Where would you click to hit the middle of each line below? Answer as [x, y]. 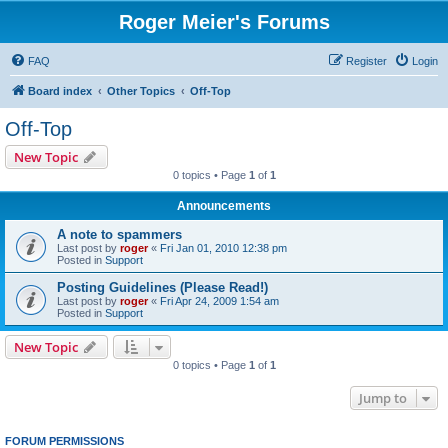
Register [366, 61]
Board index [60, 91]
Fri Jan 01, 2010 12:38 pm [223, 248]
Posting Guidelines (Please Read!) [162, 287]
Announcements [224, 206]
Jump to [383, 398]
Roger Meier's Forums [224, 22]
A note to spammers [119, 234]
